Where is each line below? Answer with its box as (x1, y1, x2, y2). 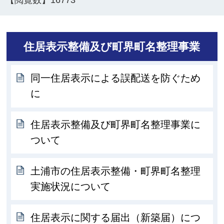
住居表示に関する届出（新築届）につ (30, 211, 201, 223)
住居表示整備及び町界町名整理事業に (30, 119, 201, 130)
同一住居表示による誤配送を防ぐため (30, 72, 201, 84)
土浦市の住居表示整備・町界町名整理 (30, 165, 201, 176)
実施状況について (30, 180, 111, 192)
